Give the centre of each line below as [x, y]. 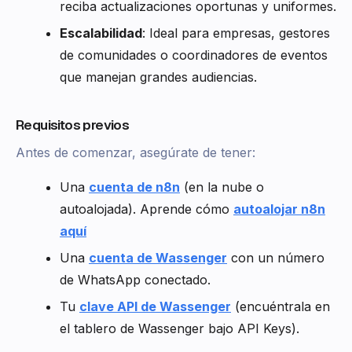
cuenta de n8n [134, 187]
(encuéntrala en [280, 306]
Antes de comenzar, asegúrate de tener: [136, 152]
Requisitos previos [73, 125]
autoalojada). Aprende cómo [147, 209]
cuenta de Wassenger [158, 257]
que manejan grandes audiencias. [158, 77]
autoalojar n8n [279, 209]
